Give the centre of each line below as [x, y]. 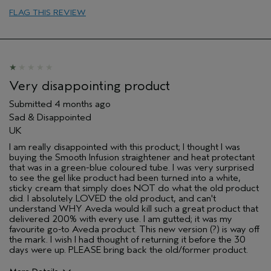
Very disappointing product [90, 86]
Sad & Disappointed [50, 117]
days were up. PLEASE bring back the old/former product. [129, 250]
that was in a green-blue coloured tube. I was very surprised [132, 167]
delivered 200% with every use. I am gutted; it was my [121, 219]
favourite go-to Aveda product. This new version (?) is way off [134, 229]
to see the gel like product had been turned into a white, [125, 178]
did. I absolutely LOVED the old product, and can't [113, 198]
